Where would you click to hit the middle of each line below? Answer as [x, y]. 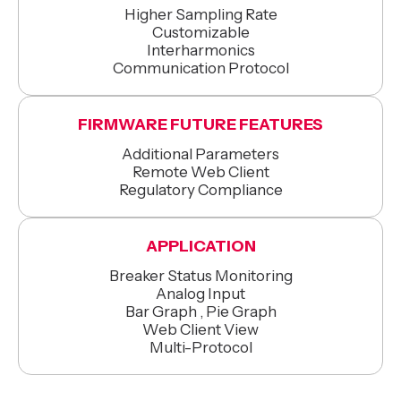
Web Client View [200, 329]
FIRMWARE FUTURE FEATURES [200, 124]
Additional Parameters [200, 154]
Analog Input [200, 294]
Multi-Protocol [200, 347]
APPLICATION [200, 246]
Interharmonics [200, 50]
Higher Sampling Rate [200, 14]
